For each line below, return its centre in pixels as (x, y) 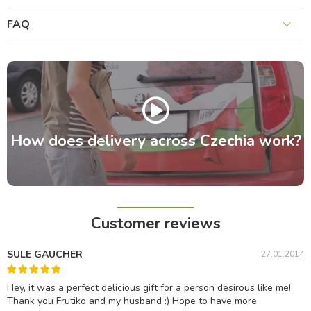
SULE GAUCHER (45, 255)
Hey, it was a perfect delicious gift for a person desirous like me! (149, 288)
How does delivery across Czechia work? (155, 141)
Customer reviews (155, 224)
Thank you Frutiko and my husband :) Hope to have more (132, 301)
